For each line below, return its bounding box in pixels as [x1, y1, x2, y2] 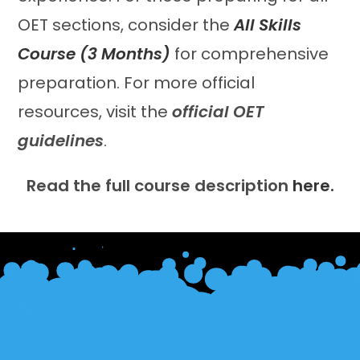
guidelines [18, 129, 104, 152]
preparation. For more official [18, 72, 256, 94]
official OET [172, 100, 265, 123]
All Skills [234, 14, 302, 36]
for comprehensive [170, 43, 329, 65]
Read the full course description [26, 174, 292, 197]
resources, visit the [18, 100, 173, 123]
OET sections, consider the [18, 14, 235, 36]
